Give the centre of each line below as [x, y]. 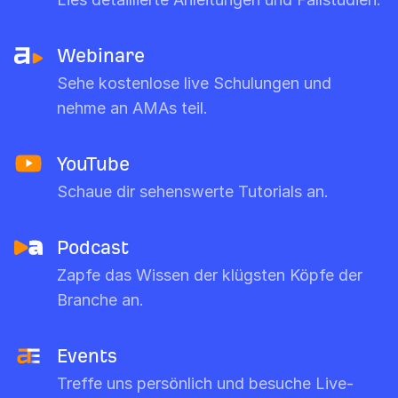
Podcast [93, 248]
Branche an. [100, 300]
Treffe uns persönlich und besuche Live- [205, 384]
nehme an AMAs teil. [132, 108]
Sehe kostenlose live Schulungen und [194, 84]
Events [87, 356]
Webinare [101, 56]
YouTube [93, 164]
